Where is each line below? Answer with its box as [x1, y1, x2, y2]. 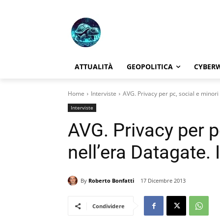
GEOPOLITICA [127, 62, 173, 71]
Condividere [92, 202, 125, 210]
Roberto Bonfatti [88, 176, 134, 184]
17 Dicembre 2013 [140, 177, 186, 185]
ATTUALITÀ [75, 62, 113, 71]
